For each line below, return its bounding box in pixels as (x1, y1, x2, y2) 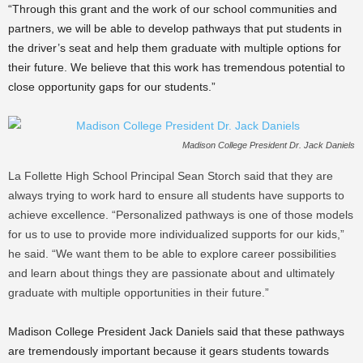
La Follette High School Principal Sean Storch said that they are (8, 169, 333, 182)
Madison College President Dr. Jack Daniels (182, 140, 355, 150)
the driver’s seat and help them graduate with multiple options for (8, 41, 341, 54)
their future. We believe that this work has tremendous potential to (8, 61, 345, 74)
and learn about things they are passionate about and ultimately (8, 267, 335, 280)
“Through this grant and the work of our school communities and (8, 2, 337, 15)
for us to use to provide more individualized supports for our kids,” (8, 228, 344, 241)
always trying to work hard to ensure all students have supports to (8, 189, 344, 202)
